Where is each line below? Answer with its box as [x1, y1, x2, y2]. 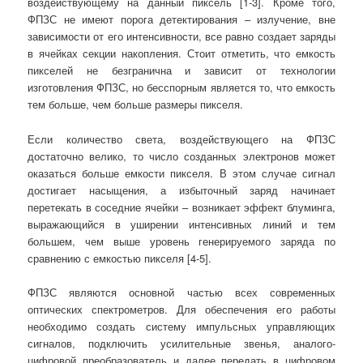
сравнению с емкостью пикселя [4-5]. [28, 250, 212, 266]
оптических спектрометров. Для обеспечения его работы [28, 301, 335, 317]
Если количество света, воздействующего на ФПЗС [28, 130, 335, 147]
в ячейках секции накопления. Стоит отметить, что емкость [28, 45, 335, 62]
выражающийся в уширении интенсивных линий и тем [28, 216, 335, 232]
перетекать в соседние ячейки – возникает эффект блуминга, [28, 199, 335, 215]
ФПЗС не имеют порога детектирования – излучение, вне [28, 11, 335, 28]
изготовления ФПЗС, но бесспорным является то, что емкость [28, 79, 335, 96]
